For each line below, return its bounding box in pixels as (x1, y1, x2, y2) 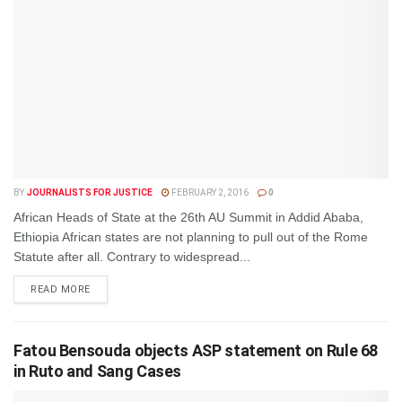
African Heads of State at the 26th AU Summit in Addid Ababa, (13, 210, 363, 224)
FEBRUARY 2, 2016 (169, 188, 249, 197)
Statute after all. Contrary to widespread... (13, 249, 250, 264)
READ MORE (31, 284, 91, 295)
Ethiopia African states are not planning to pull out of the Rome (13, 230, 368, 244)
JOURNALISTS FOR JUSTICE (26, 188, 153, 197)
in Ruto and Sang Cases (13, 362, 182, 380)
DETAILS (89, 283, 134, 294)
